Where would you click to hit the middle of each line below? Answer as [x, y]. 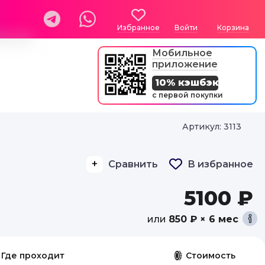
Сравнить [133, 164]
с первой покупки [188, 95]
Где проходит [33, 256]
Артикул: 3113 [212, 127]
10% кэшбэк [187, 83]
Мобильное [182, 53]
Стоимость [211, 256]
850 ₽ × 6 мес [203, 219]
